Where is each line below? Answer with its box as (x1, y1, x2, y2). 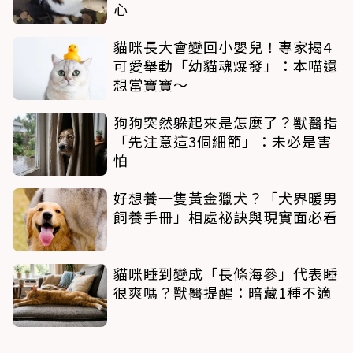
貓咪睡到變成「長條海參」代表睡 (113, 262, 338, 284)
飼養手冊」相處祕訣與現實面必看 (113, 206, 338, 227)
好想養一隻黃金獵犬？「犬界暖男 (113, 187, 338, 208)
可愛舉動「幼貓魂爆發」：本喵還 (113, 54, 338, 76)
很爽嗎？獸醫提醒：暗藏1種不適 (113, 281, 332, 303)
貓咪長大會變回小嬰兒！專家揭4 (113, 35, 332, 57)
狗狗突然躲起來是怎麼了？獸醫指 (113, 111, 338, 132)
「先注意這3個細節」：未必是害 (113, 130, 332, 151)
